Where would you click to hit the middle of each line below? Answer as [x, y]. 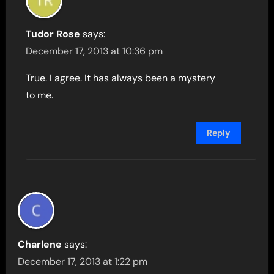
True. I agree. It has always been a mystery [121, 78]
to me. [40, 95]
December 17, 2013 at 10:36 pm [94, 51]
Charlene [40, 245]
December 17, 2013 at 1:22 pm [83, 262]
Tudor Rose [53, 34]
